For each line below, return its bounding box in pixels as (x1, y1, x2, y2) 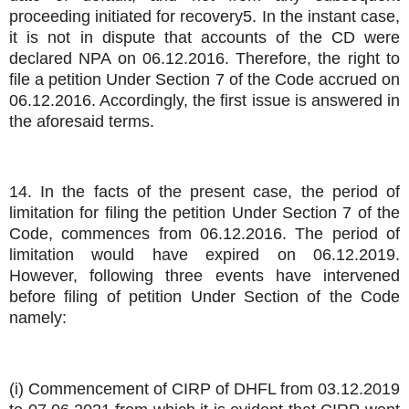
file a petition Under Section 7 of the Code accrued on (9, 69, 400, 89)
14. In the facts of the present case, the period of (9, 183, 400, 202)
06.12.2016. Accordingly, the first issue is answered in (9, 90, 400, 110)
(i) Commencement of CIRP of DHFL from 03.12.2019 (9, 379, 400, 398)
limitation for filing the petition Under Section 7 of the (9, 204, 400, 223)
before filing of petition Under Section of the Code (9, 288, 400, 307)
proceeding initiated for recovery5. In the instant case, (9, 6, 400, 26)
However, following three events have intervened (9, 267, 400, 286)
